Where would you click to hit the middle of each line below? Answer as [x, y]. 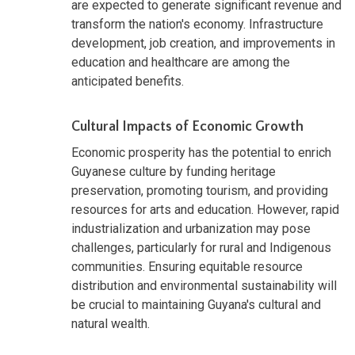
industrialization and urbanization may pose [191, 228]
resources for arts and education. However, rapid [205, 209]
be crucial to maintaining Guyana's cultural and [196, 304]
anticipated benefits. [128, 81]
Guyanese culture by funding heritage [174, 171]
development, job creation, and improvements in [203, 43]
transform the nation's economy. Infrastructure [197, 24]
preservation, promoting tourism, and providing [200, 190]
